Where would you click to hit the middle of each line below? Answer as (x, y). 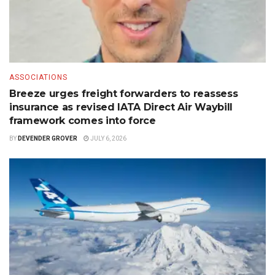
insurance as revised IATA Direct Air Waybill (121, 107)
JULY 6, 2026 (108, 138)
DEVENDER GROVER (48, 138)
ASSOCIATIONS (38, 77)
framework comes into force (83, 120)
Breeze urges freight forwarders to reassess (124, 93)
